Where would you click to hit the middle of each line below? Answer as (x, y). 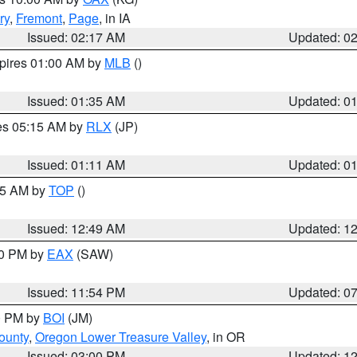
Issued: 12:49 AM (76, 228)
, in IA (115, 18)
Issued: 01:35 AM (76, 101)
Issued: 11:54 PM (76, 292)
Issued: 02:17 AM (76, 37)
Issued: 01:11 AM (76, 165)
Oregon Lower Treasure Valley (121, 337)
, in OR (226, 337)
